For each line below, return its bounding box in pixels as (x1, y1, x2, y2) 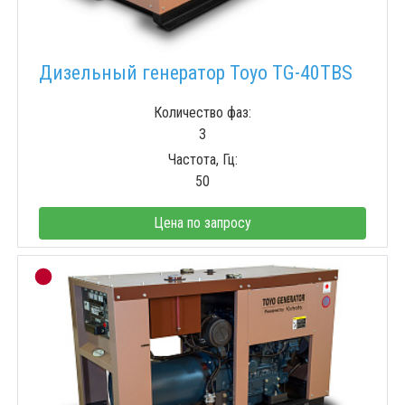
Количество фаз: (154, 104, 251, 122)
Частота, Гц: (167, 151, 238, 169)
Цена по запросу (154, 214, 251, 232)
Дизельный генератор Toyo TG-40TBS (39, 61, 353, 85)
